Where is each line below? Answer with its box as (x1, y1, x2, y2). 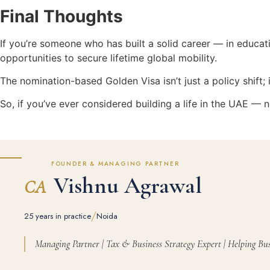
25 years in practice (24, 210, 91, 222)
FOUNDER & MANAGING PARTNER (51, 159, 180, 169)
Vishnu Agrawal (48, 172, 202, 200)
